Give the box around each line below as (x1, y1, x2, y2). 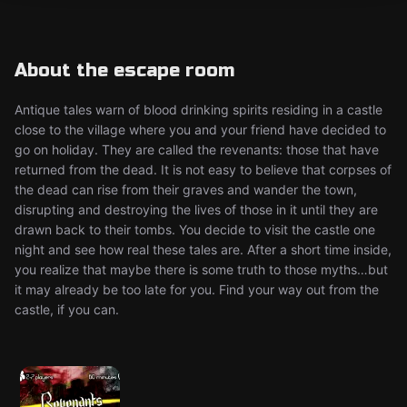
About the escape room (15, 59, 234, 82)
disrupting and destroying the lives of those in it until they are (15, 202, 378, 217)
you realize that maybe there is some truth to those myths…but (15, 262, 388, 277)
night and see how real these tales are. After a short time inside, (15, 242, 392, 257)
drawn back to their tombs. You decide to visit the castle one (15, 222, 375, 237)
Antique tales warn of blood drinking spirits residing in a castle (15, 102, 382, 117)
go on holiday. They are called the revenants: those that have (15, 142, 379, 157)
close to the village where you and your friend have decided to (15, 122, 386, 137)
